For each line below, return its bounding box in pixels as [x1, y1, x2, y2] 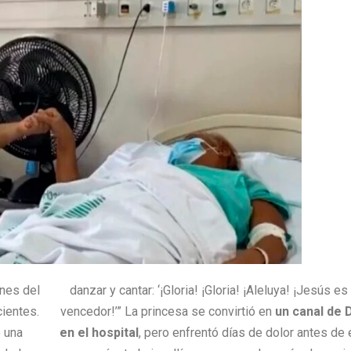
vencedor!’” [60, 304, 125, 320]
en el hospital [60, 325, 139, 341]
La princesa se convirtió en [124, 304, 272, 320]
